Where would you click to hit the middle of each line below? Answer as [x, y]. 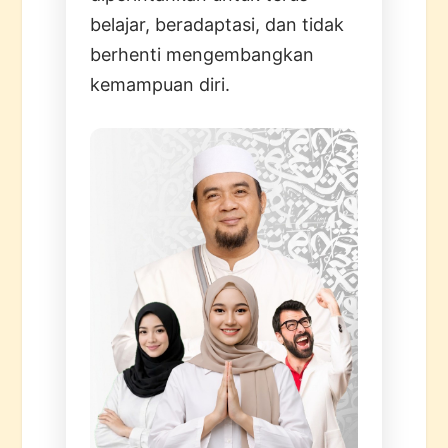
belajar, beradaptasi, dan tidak [217, 24]
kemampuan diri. [160, 84]
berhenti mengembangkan [202, 54]
